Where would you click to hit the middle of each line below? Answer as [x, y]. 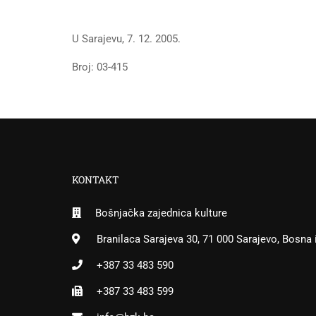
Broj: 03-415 [100, 67]
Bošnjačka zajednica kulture [161, 213]
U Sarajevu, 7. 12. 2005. [126, 39]
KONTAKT [96, 180]
